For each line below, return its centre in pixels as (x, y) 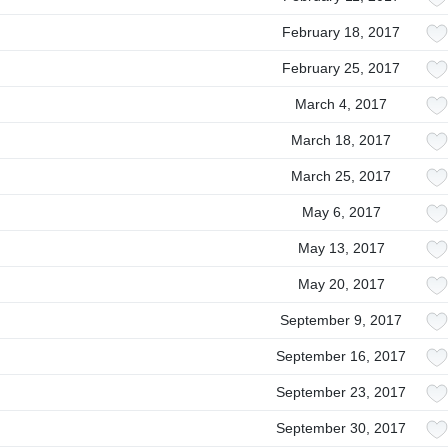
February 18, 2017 (341, 32)
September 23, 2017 (341, 392)
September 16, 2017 (341, 356)
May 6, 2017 (341, 212)
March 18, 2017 (341, 140)
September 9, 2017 (341, 320)
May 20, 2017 (341, 284)
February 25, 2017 (341, 68)
